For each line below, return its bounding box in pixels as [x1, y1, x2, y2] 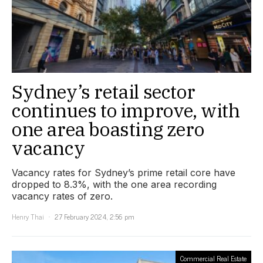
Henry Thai [12, 210, 44, 222]
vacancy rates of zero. [12, 190, 113, 202]
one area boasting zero [12, 116, 204, 141]
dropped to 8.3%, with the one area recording [12, 178, 217, 190]
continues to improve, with [12, 97, 240, 123]
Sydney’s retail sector [12, 79, 195, 104]
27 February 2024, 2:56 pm [55, 210, 134, 222]
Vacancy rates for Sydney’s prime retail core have [12, 166, 235, 178]
